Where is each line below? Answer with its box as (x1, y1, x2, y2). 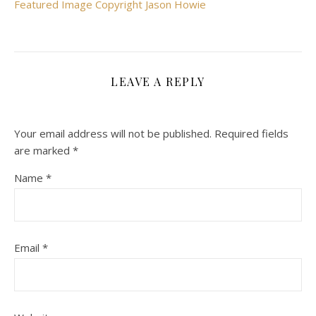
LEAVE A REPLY (111, 74, 205, 90)
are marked (14, 143, 73, 158)
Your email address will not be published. (14, 126, 212, 141)
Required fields (214, 126, 288, 141)
